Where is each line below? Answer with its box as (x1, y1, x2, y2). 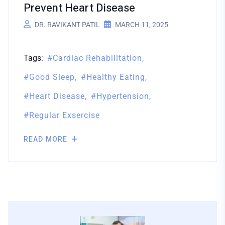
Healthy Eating (86, 72, 146, 82)
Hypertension (96, 91, 150, 101)
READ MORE (24, 135, 70, 144)
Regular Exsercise (29, 110, 100, 120)
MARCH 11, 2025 (115, 20, 168, 29)
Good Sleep (29, 72, 75, 82)
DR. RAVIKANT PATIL (35, 20, 100, 29)
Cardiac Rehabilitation (53, 53, 143, 63)
